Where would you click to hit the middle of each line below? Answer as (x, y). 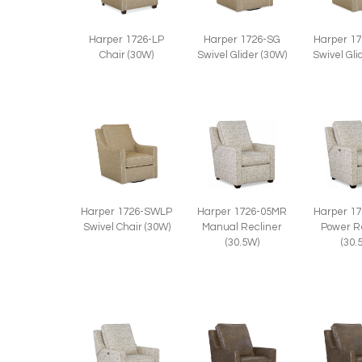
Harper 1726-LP (126, 40)
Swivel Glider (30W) (242, 55)
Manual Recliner (242, 227)
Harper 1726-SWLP (126, 212)
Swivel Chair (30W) (126, 227)
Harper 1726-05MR (242, 212)
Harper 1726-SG (242, 40)
